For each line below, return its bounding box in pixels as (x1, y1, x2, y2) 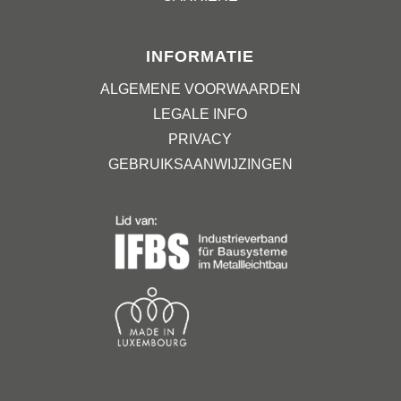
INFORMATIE (146, 47, 255, 65)
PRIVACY (168, 132, 233, 148)
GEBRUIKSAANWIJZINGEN (107, 157, 293, 173)
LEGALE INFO (153, 107, 248, 123)
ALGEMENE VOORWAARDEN (99, 81, 301, 98)
